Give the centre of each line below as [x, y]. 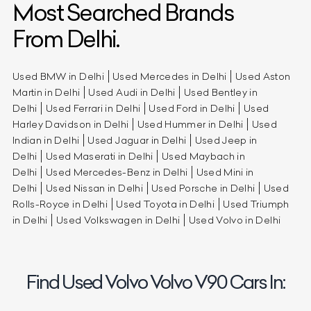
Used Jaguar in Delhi [137, 140]
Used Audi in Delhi [132, 92]
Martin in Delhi [47, 92]
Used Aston [263, 76]
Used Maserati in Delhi [99, 156]
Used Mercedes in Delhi [170, 76]
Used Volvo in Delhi [235, 220]
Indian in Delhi [46, 140]
